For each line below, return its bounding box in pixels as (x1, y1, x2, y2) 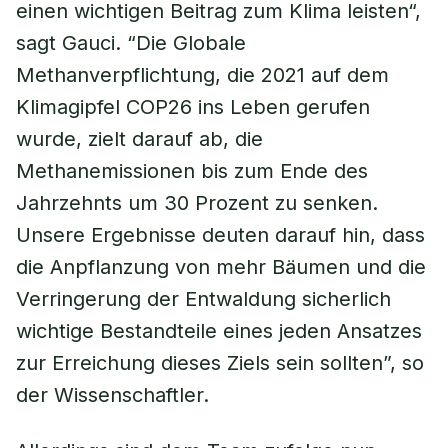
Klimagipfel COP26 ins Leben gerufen (16, 95, 370, 119)
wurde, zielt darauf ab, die (16, 127, 263, 151)
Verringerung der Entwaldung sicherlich (16, 287, 391, 311)
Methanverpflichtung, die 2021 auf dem (16, 63, 389, 87)
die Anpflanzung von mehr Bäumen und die (16, 255, 426, 279)
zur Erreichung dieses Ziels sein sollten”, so (16, 351, 424, 375)
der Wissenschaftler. (16, 383, 209, 407)
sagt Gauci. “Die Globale (16, 31, 246, 55)
